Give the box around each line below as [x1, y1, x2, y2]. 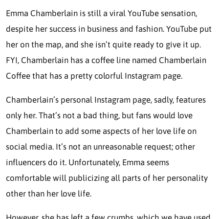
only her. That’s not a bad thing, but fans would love [6, 110, 193, 120]
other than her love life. [6, 188, 93, 198]
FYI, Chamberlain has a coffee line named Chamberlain [6, 55, 206, 65]
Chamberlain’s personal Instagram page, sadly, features [6, 94, 206, 105]
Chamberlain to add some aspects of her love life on [6, 126, 197, 136]
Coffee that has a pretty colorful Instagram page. [6, 70, 184, 81]
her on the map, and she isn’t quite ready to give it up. [6, 39, 201, 49]
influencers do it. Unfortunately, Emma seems [6, 157, 169, 167]
